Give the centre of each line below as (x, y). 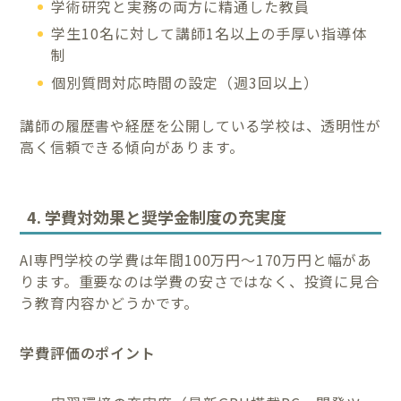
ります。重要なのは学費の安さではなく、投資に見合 (200, 282)
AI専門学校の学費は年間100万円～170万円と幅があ (196, 260)
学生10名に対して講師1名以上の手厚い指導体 (209, 34)
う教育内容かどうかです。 (110, 303)
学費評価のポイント (88, 353)
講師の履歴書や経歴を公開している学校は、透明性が (200, 125)
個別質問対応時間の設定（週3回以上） (185, 82)
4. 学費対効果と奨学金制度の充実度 (157, 217)
